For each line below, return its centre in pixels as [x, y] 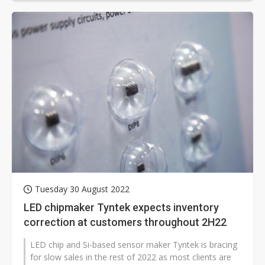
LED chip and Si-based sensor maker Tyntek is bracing [134, 245]
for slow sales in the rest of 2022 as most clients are [131, 257]
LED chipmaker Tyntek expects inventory [121, 208]
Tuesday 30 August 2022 [82, 189]
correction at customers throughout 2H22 [125, 222]
